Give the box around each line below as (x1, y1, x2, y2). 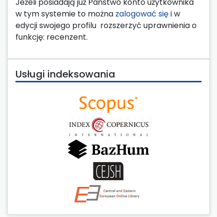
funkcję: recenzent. (15, 31, 90, 43)
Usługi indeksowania (15, 67, 115, 81)
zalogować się (115, 8, 169, 20)
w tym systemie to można (15, 8, 115, 20)
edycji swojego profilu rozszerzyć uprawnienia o (15, 20, 197, 31)
